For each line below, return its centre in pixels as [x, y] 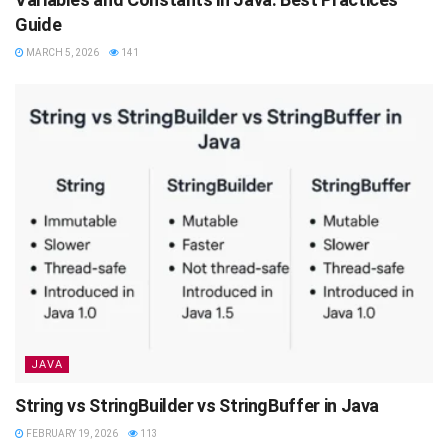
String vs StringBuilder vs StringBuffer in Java [197, 406]
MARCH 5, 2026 [61, 53]
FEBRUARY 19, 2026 [71, 434]
